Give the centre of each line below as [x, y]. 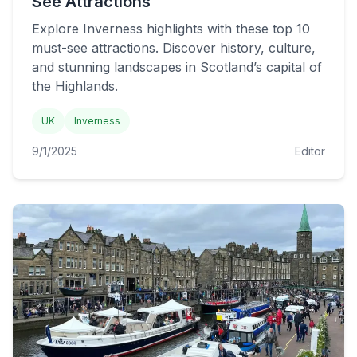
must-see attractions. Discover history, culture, [174, 48]
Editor [310, 151]
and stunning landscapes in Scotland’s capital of [177, 67]
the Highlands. [75, 86]
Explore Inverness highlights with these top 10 [171, 29]
